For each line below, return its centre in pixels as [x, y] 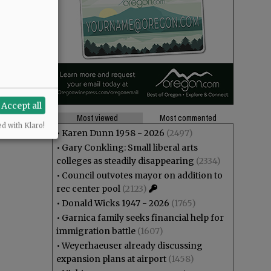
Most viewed [97, 118]
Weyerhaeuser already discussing [132, 246]
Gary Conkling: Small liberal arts [130, 148]
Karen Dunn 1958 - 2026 [113, 133]
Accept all [22, 106]
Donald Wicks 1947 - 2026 [116, 203]
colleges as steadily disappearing [125, 161]
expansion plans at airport [111, 259]
